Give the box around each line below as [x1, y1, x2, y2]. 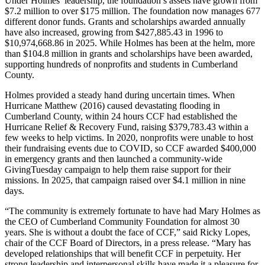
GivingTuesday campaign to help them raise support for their [5, 164, 231, 174]
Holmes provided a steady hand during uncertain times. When [5, 89, 235, 100]
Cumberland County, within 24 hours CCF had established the [5, 111, 237, 121]
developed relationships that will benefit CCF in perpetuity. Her [5, 248, 241, 258]
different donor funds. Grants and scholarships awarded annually [5, 16, 245, 27]
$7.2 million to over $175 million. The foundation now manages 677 [5, 5, 260, 16]
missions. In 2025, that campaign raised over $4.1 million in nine [5, 174, 245, 185]
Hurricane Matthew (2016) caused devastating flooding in [5, 100, 220, 111]
